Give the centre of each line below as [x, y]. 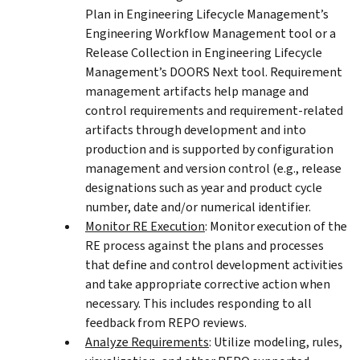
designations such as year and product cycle [204, 187]
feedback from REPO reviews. [166, 322]
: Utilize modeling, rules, [276, 342]
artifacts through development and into [196, 129]
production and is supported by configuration [209, 149]
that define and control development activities [214, 264]
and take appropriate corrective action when [208, 284]
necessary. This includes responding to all [198, 303]
